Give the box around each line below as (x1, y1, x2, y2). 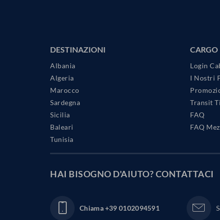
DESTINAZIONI (50, 45, 106, 55)
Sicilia (50, 110, 70, 119)
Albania (50, 61, 76, 70)
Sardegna (50, 98, 80, 107)
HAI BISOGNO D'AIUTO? (50, 168, 156, 180)
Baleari (50, 123, 74, 132)
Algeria (50, 74, 74, 82)
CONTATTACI (155, 168, 214, 180)
